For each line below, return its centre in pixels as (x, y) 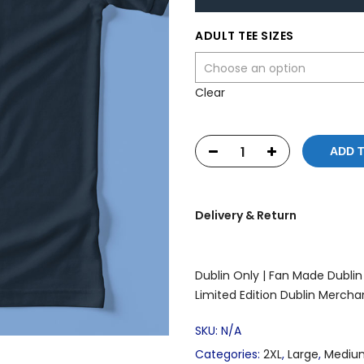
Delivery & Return (246, 216)
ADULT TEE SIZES (245, 36)
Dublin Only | (230, 276)
